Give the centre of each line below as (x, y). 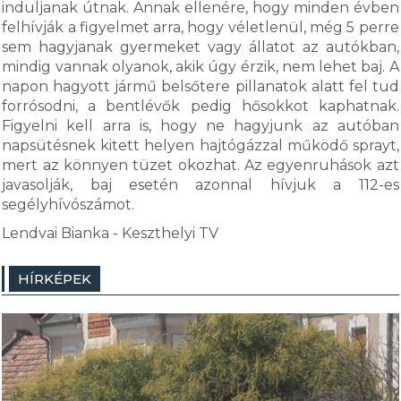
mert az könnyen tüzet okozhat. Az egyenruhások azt (200, 165)
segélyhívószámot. (70, 205)
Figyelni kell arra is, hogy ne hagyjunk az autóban (200, 126)
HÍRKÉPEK (55, 279)
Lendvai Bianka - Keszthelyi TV (111, 233)
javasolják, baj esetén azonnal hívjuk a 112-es (200, 185)
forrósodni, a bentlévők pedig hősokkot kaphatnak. (200, 106)
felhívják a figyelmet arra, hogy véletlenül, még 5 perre (200, 27)
